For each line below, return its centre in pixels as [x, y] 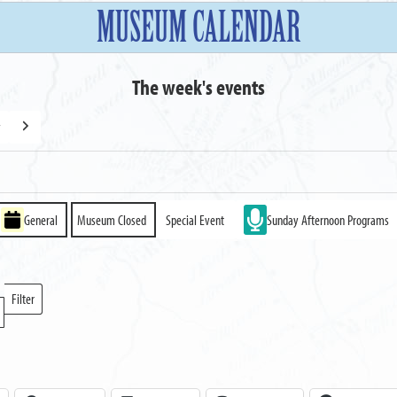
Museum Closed [112, 219]
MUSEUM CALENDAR [198, 27]
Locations [33, 310]
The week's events [198, 86]
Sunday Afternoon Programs [328, 219]
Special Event [195, 219]
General [41, 219]
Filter [23, 299]
